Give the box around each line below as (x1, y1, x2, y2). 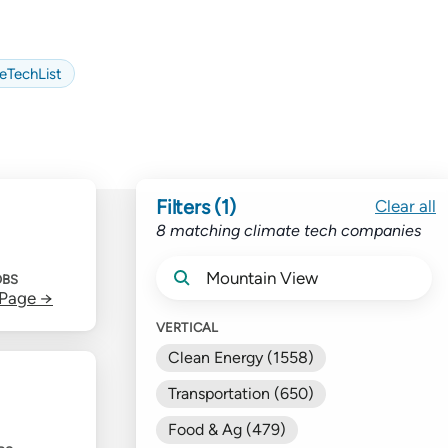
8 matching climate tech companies (156, 220, 422, 240)
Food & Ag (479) (168, 419, 286, 439)
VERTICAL (156, 319, 219, 335)
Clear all (375, 196, 436, 216)
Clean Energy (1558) (168, 347, 314, 367)
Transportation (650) (168, 383, 314, 403)
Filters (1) (156, 194, 236, 219)
